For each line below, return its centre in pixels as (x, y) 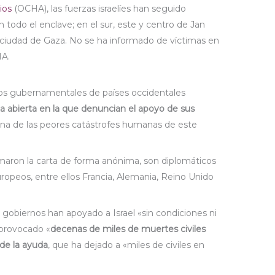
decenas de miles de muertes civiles (128, 229)
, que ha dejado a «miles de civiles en (126, 245)
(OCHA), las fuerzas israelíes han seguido (99, 9)
